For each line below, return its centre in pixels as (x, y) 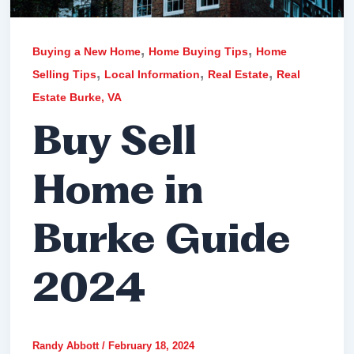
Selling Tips (65, 75)
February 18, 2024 (152, 346)
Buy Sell (115, 145)
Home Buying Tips (199, 52)
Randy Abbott (68, 346)
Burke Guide (162, 243)
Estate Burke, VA (77, 98)
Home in (119, 194)
